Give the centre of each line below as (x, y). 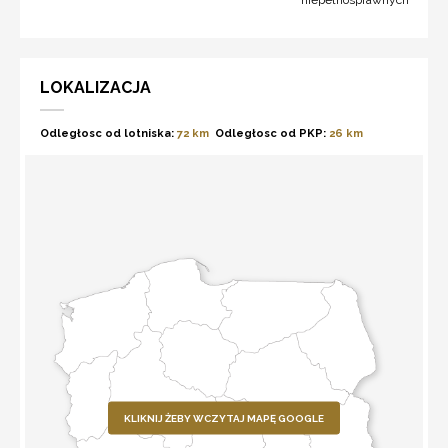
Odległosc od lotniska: (107, 134)
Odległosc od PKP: (270, 134)
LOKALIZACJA (95, 88)
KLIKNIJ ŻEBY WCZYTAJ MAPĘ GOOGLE (224, 418)
